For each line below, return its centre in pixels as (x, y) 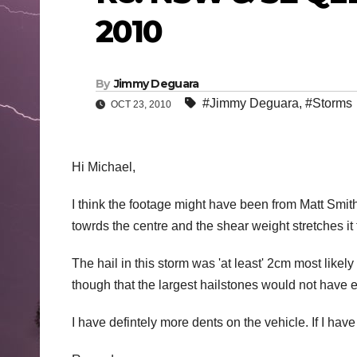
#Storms (329, 104)
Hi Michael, (104, 167)
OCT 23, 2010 (141, 105)
